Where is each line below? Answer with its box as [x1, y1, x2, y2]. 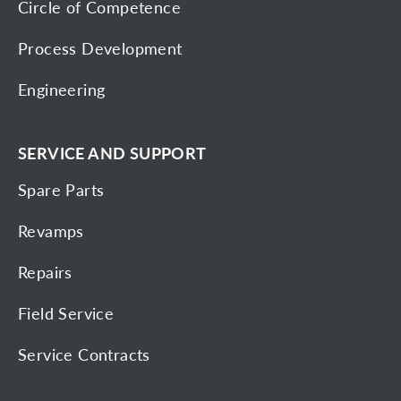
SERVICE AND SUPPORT [18, 143, 207, 163]
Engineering [18, 80, 106, 99]
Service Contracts [18, 345, 150, 364]
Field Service [18, 303, 115, 323]
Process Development [18, 38, 183, 58]
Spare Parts [18, 180, 105, 200]
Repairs [18, 262, 73, 282]
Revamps [18, 221, 84, 241]
